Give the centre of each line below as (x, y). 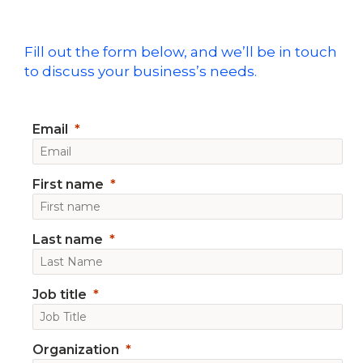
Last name (68, 239)
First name (68, 184)
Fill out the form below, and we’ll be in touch (181, 52)
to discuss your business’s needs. (141, 71)
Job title (60, 295)
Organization (76, 350)
